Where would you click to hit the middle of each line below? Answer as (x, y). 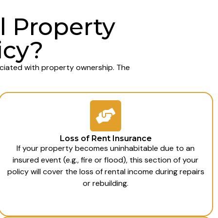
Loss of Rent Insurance (106, 139)
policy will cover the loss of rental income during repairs (106, 172)
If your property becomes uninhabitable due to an (106, 148)
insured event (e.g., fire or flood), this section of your (106, 160)
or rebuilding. (106, 183)
